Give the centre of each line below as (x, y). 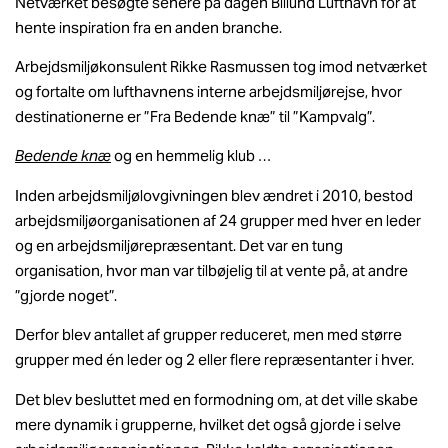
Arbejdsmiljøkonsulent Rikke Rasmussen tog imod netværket (221, 67)
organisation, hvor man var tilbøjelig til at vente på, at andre (211, 270)
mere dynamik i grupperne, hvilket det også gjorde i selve (208, 424)
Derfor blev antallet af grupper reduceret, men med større (208, 335)
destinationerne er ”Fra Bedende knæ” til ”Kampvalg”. (195, 117)
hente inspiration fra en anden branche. (148, 27)
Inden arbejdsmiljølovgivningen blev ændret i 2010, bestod (214, 195)
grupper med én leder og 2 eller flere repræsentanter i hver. (214, 360)
